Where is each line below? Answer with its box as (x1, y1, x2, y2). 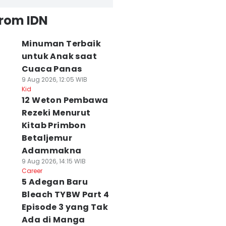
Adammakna (21, 145, 82, 156)
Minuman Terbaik (21, 38, 101, 49)
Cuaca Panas (21, 63, 82, 75)
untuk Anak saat (21, 50, 97, 62)
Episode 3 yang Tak (21, 201, 108, 213)
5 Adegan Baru (21, 176, 88, 188)
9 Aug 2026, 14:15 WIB (21, 157, 86, 165)
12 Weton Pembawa (21, 94, 108, 106)
